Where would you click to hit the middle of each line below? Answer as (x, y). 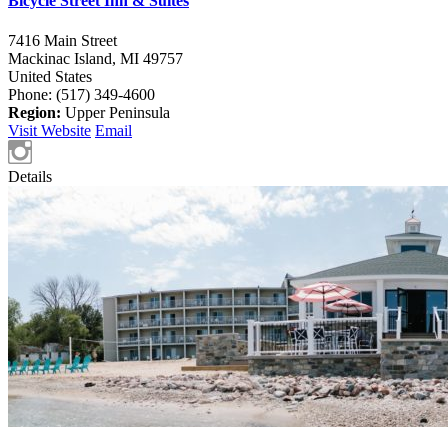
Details (30, 176)
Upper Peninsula (115, 112)
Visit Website (49, 130)
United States (50, 76)
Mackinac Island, (64, 58)
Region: (34, 112)
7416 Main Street (62, 40)
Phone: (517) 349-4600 (81, 94)
